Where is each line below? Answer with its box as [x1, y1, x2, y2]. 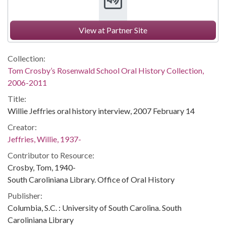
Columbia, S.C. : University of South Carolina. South [8, 203, 182, 212]
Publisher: [8, 191, 42, 200]
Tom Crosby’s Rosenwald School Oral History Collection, [8, 66, 204, 75]
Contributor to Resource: [8, 150, 94, 160]
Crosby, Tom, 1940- [8, 162, 76, 172]
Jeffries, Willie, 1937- [8, 134, 81, 144]
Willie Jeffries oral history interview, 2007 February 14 [8, 106, 195, 116]
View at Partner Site [79, 25, 147, 35]
